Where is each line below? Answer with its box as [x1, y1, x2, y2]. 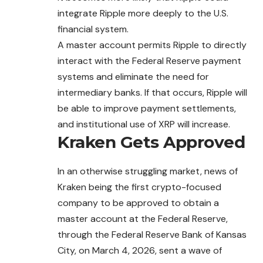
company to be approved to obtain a [58, 196, 219, 209]
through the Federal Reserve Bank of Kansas [58, 228, 247, 241]
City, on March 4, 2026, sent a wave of [58, 244, 222, 257]
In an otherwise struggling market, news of [58, 164, 238, 177]
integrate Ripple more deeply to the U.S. [58, 7, 228, 20]
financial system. [58, 23, 129, 36]
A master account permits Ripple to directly [58, 39, 247, 52]
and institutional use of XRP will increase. [58, 118, 230, 131]
